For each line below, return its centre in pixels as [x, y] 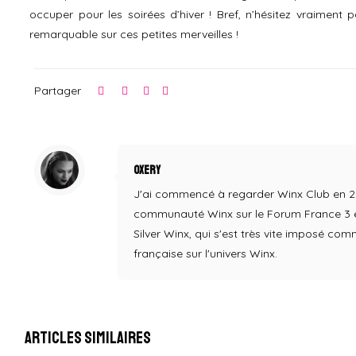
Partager [58, 90]
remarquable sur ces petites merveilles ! [134, 34]
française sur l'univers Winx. [206, 253]
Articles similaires [88, 337]
